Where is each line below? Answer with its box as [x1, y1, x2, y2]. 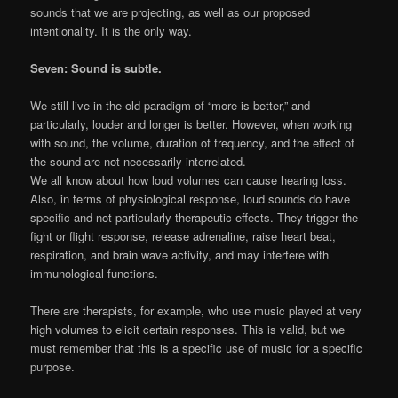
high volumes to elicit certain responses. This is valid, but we [30, 321, 346, 338]
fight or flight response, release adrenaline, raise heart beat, [30, 227, 337, 245]
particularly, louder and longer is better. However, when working [30, 115, 353, 133]
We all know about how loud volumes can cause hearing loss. [30, 171, 347, 189]
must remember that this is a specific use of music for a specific [30, 339, 363, 357]
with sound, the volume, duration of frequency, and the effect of [30, 134, 355, 152]
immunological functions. [30, 265, 159, 283]
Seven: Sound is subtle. [30, 59, 163, 76]
